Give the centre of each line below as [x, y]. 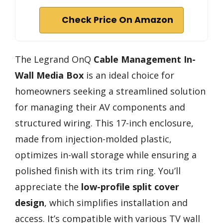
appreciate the [48, 186]
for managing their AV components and [100, 107]
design [30, 202]
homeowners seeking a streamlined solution [110, 91]
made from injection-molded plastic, [93, 139]
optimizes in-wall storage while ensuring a [106, 155]
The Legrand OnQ [54, 59]
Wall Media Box [49, 75]
